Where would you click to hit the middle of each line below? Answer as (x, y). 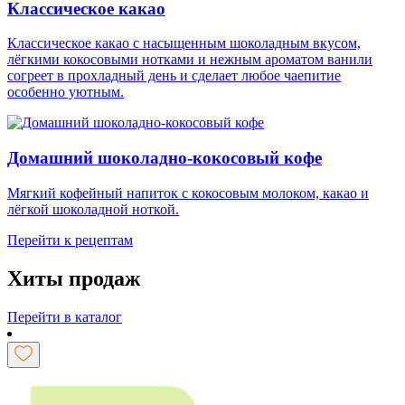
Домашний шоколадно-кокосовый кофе (165, 157)
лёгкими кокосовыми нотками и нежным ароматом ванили (190, 60)
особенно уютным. (66, 92)
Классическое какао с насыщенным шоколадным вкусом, (184, 43)
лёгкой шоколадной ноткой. (93, 209)
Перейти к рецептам (70, 240)
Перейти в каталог (65, 316)
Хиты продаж (74, 278)
